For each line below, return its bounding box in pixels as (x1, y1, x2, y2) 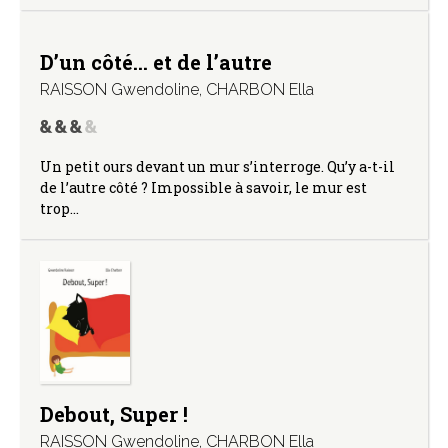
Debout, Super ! (40, 400, 188, 427)
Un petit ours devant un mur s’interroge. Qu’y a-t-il (40, 156, 395, 176)
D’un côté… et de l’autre (40, 48, 272, 75)
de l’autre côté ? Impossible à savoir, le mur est (40, 177, 367, 197)
